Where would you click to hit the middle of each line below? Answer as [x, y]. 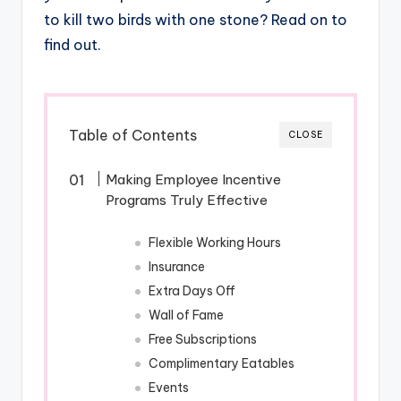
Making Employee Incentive [194, 179]
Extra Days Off [192, 291]
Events [169, 388]
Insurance [177, 267]
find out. [73, 45]
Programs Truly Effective [187, 200]
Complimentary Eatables [222, 363]
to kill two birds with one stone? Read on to [196, 20]
